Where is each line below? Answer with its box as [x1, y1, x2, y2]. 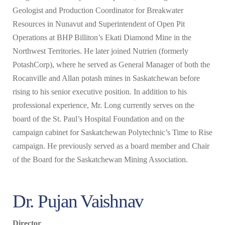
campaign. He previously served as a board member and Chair [13, 142, 209, 151]
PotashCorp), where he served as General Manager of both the [13, 60, 210, 69]
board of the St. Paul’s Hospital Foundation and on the [13, 115, 184, 124]
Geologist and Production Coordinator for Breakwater [13, 6, 183, 15]
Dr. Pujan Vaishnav [13, 190, 144, 211]
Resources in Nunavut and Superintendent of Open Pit [13, 20, 185, 29]
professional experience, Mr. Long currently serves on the [13, 101, 194, 110]
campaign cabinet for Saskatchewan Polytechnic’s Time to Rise [13, 128, 212, 137]
